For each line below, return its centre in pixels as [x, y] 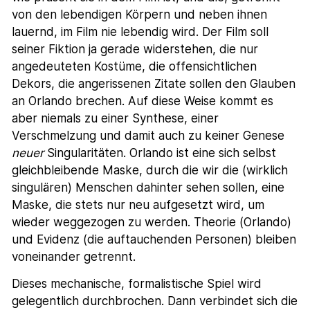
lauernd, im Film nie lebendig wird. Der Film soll [140, 32]
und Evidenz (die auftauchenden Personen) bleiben [154, 240]
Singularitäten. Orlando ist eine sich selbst [160, 153]
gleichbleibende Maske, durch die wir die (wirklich [150, 171]
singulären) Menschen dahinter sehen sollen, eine [148, 188]
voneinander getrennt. [74, 257]
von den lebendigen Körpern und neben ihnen [140, 15]
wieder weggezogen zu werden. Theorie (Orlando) [152, 222]
